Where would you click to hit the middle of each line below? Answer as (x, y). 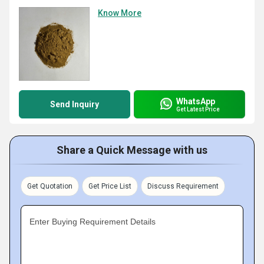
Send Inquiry (75, 104)
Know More (120, 13)
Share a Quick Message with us (132, 150)
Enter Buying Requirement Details (93, 222)
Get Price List (110, 186)
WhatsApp (196, 101)
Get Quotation (50, 186)
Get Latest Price (198, 109)
